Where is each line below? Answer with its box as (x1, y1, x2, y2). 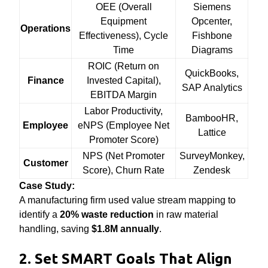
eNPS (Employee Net (78, 120, 170, 130)
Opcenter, (191, 16, 233, 26)
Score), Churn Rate (83, 165, 165, 175)
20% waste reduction (60, 209, 154, 220)
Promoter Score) (89, 135, 159, 145)
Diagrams (191, 45, 233, 55)
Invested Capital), (86, 75, 161, 86)
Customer (23, 158, 68, 168)
